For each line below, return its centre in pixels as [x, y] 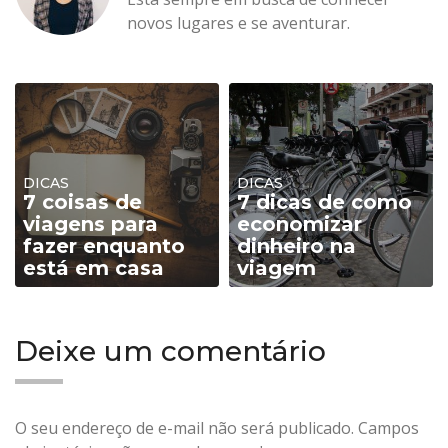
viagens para [90, 224]
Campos [388, 428]
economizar [299, 224]
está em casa [93, 268]
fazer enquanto [104, 246]
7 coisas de [82, 202]
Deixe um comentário [170, 351]
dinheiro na [296, 246]
